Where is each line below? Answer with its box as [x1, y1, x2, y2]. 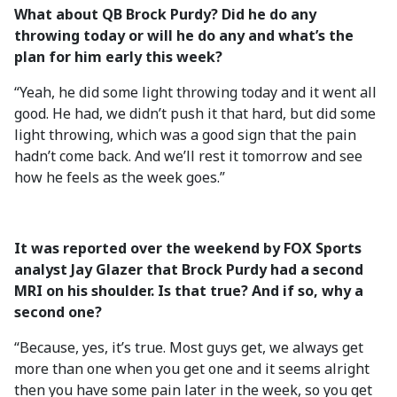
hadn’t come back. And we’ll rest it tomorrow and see [14, 146, 362, 166]
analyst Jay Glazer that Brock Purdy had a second [14, 260, 363, 279]
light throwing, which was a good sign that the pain [14, 125, 356, 144]
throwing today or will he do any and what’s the [14, 26, 354, 45]
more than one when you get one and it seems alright [14, 359, 370, 378]
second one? [14, 302, 102, 322]
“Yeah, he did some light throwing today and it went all [14, 82, 377, 102]
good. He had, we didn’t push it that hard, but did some [14, 104, 376, 123]
